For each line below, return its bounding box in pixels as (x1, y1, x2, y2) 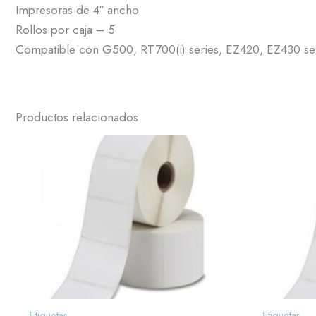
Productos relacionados (16, 109, 138, 126)
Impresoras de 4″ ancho (16, 1, 139, 18)
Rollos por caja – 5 (16, 21, 115, 38)
